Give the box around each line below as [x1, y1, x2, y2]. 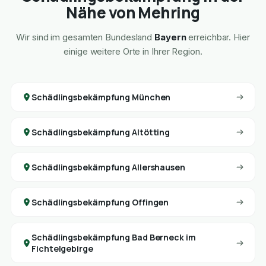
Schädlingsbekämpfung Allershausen [31, 161, 185, 173]
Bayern [154, 31, 186, 43]
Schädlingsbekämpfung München [31, 91, 171, 103]
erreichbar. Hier [186, 31, 250, 43]
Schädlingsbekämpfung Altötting [31, 126, 170, 138]
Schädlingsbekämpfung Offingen [31, 197, 169, 208]
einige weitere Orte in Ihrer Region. [64, 46, 202, 58]
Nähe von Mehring [66, 2, 200, 24]
